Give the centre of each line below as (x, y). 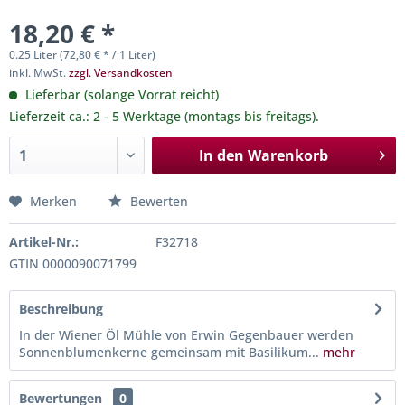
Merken (53, 201)
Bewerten (157, 201)
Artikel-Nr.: (44, 242)
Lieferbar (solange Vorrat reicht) (120, 94)
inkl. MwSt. (39, 73)
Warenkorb (287, 155)
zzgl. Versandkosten (121, 73)
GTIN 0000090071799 (73, 264)
